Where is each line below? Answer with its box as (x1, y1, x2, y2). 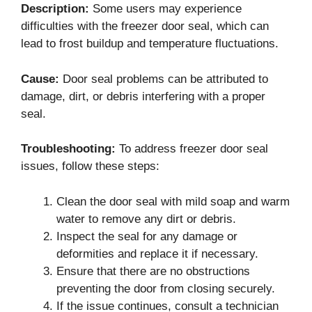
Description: (21, 2, 89, 15)
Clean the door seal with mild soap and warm (56, 194, 290, 208)
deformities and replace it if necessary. (56, 247, 258, 260)
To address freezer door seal (116, 142, 268, 155)
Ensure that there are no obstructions (56, 264, 250, 278)
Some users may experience (89, 2, 242, 15)
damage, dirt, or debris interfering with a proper (21, 89, 265, 103)
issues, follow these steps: (21, 159, 159, 173)
